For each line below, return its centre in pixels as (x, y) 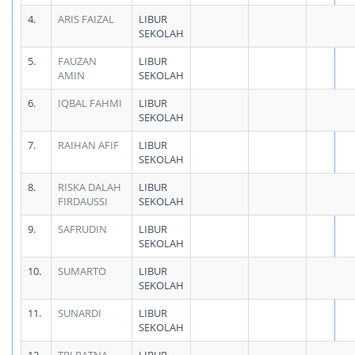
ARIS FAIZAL (86, 19)
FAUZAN (77, 61)
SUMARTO (82, 271)
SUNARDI (80, 313)
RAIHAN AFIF (88, 145)
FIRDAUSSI (83, 201)
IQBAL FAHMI (90, 103)
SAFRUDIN (82, 229)
